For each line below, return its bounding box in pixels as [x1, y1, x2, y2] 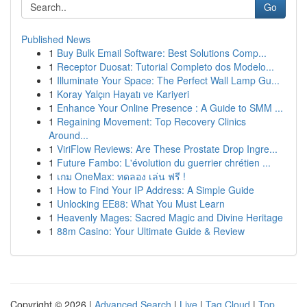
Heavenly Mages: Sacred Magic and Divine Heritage [57, 210, 283, 224]
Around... [49, 128, 88, 142]
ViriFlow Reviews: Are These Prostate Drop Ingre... [57, 142, 278, 156]
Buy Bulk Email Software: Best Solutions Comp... [57, 46, 267, 60]
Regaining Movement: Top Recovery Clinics [57, 114, 246, 128]
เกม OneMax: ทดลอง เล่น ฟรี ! [57, 169, 186, 183]
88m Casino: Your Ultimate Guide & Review [57, 224, 245, 238]
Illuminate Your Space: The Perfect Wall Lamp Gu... [57, 73, 280, 87]
